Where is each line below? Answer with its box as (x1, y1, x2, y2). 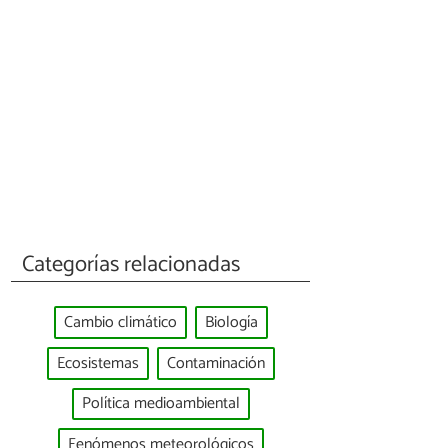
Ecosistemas (56, 349, 139, 377)
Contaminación (166, 349, 265, 377)
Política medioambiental (81, 390, 240, 418)
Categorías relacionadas (22, 245, 241, 283)
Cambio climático (63, 309, 177, 337)
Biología (204, 309, 258, 337)
